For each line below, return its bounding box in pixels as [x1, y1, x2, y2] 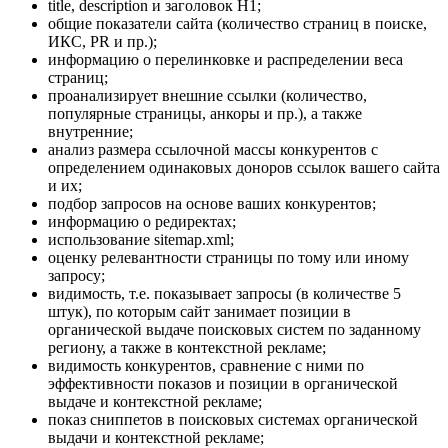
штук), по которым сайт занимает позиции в [48, 303, 351, 321]
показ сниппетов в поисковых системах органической [48, 411, 418, 429]
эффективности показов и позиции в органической [48, 375, 398, 393]
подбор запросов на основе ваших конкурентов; [48, 195, 376, 213]
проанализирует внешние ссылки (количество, [48, 87, 367, 105]
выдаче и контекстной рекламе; [48, 393, 262, 411]
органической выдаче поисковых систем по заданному [48, 321, 421, 339]
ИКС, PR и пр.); [48, 33, 157, 51]
